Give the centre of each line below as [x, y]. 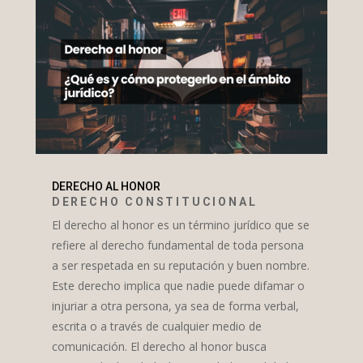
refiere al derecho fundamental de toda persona [177, 246]
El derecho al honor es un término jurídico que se [180, 225]
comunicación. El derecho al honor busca [159, 347]
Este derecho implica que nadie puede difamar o [178, 286]
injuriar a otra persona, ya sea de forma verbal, [175, 306]
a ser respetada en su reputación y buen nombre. [180, 266]
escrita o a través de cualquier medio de [156, 327]
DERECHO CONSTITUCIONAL [154, 202]
